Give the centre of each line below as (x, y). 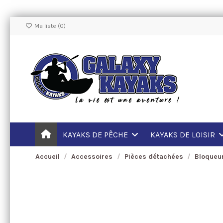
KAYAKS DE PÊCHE (96, 134)
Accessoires (92, 157)
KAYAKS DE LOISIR (183, 134)
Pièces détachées (154, 157)
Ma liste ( (46, 26)
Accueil (47, 157)
